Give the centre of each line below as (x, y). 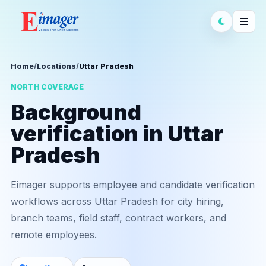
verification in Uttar (117, 134)
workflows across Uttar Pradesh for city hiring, (117, 201)
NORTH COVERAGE (47, 87)
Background (76, 112)
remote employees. (54, 235)
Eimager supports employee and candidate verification (133, 185)
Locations (56, 66)
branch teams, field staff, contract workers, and (118, 218)
